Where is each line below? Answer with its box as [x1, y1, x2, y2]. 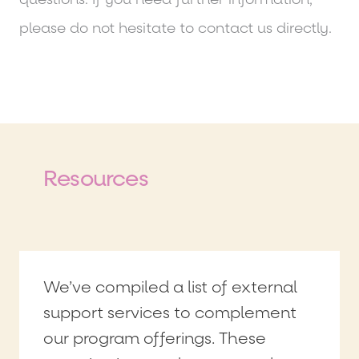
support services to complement [43, 302, 296, 324]
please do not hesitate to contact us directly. [19, 18, 332, 38]
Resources [43, 163, 148, 193]
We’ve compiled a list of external [43, 276, 297, 298]
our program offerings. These [43, 328, 266, 349]
